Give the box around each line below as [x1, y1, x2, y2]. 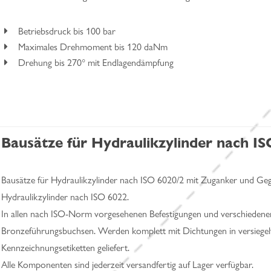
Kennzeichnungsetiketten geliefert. [1, 242, 129, 253]
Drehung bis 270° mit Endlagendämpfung [18, 57, 174, 68]
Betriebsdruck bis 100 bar [18, 25, 116, 37]
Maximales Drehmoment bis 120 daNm [18, 41, 168, 53]
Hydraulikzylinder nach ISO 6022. [1, 191, 129, 203]
